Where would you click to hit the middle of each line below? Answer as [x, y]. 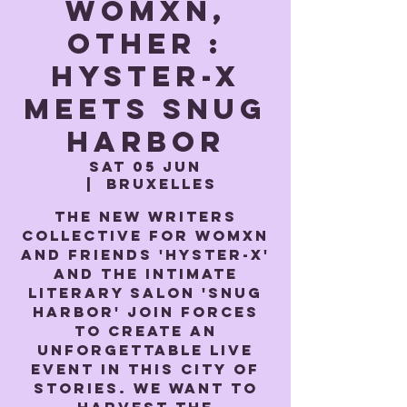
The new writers [145, 216]
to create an [145, 331]
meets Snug [145, 109]
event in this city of [145, 369]
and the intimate [145, 273]
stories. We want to [145, 388]
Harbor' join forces [145, 312]
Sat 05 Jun [145, 166]
